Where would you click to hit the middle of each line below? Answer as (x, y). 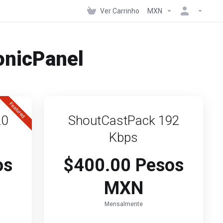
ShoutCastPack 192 (123, 120)
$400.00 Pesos (123, 165)
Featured (17, 110)
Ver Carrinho (120, 11)
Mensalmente (123, 204)
